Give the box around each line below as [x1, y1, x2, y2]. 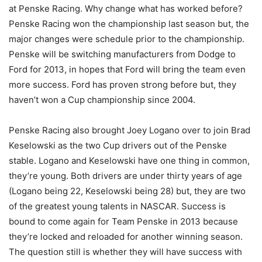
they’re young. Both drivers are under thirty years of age [9, 170, 242, 182]
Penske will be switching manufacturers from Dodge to [9, 49, 236, 60]
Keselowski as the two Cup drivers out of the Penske [9, 140, 227, 151]
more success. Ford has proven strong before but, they [9, 79, 236, 91]
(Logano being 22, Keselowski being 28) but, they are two [9, 185, 246, 197]
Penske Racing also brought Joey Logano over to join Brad [9, 125, 250, 136]
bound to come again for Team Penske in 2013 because [9, 216, 238, 227]
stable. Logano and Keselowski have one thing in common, [9, 155, 250, 167]
